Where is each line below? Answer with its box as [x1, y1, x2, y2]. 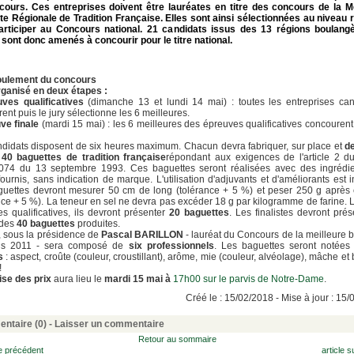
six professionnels [128, 240, 214, 251]
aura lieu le [51, 273, 104, 284]
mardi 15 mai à [104, 273, 173, 284]
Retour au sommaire [137, 334, 217, 344]
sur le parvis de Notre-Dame [203, 273, 324, 284]
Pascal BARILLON [100, 229, 183, 240]
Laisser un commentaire [55, 318, 164, 330]
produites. [77, 218, 120, 229]
